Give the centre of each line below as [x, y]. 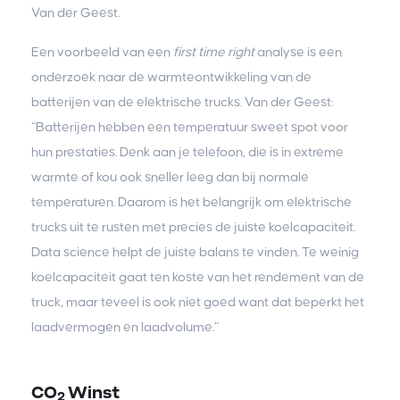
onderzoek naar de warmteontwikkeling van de [171, 77]
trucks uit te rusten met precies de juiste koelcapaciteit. [193, 227]
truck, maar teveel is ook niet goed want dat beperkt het [198, 302]
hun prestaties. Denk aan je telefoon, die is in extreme [187, 152]
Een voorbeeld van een [102, 52]
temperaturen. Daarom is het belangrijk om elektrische [192, 202]
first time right [214, 52]
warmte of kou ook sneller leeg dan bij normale [170, 177]
